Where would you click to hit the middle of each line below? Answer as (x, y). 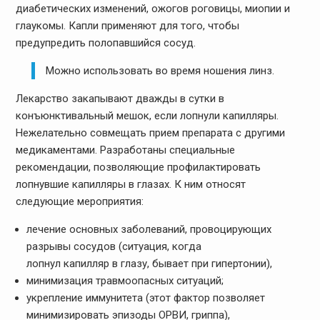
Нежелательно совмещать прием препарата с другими (150, 132)
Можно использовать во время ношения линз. (160, 70)
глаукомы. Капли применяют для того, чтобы (127, 25)
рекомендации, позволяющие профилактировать (138, 167)
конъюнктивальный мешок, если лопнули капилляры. (147, 115)
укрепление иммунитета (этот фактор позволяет (145, 297)
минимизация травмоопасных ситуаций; (125, 280)
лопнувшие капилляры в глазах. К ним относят (130, 184)
